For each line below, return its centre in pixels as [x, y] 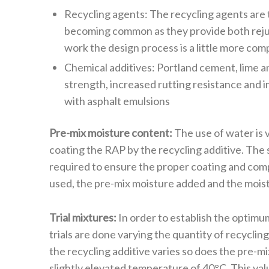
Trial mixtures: [83, 217]
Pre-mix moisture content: [111, 133]
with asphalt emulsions [117, 101]
